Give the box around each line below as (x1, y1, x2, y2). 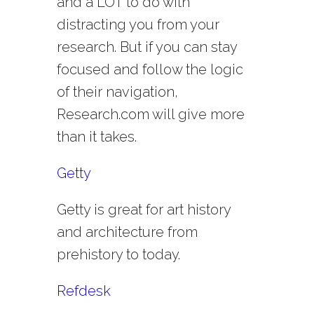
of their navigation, (56, 83, 178, 101)
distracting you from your (56, 16, 219, 34)
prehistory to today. (56, 246, 180, 264)
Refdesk (56, 282, 111, 300)
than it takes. (56, 128, 137, 146)
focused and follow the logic (56, 61, 243, 78)
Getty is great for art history (56, 201, 231, 219)
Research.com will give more (56, 106, 245, 123)
